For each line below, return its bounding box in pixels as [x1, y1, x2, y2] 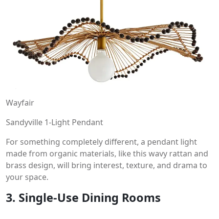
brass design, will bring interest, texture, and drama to [6, 160, 207, 171]
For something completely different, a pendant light [6, 136, 197, 148]
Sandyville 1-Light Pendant [6, 117, 103, 128]
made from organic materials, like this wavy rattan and [6, 148, 208, 159]
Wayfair [6, 97, 34, 109]
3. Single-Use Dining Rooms [6, 190, 161, 206]
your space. [6, 172, 48, 183]
